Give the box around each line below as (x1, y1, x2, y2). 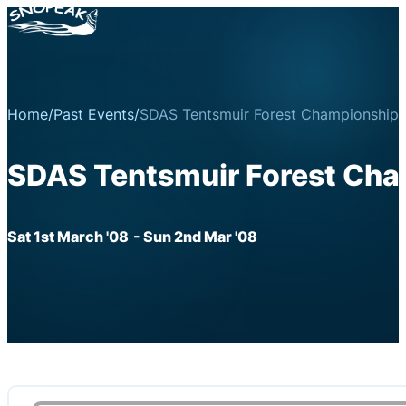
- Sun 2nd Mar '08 (133, 227, 257, 246)
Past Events (53, 105, 134, 124)
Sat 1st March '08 (7, 227, 129, 246)
